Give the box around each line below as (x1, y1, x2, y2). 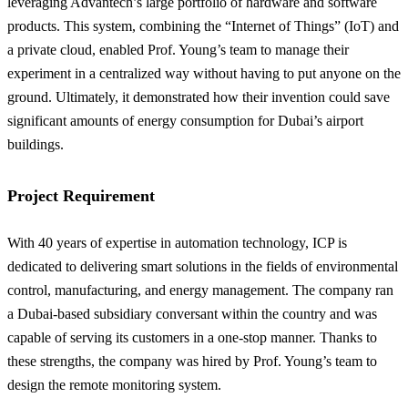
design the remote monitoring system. (7, 376, 221, 393)
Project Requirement (7, 186, 155, 205)
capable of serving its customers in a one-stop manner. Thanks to (7, 329, 377, 345)
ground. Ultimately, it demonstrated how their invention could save (7, 88, 390, 105)
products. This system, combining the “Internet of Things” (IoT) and (7, 17, 399, 34)
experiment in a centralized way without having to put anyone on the (7, 65, 401, 81)
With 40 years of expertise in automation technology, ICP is (7, 234, 347, 250)
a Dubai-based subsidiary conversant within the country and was (7, 305, 377, 321)
